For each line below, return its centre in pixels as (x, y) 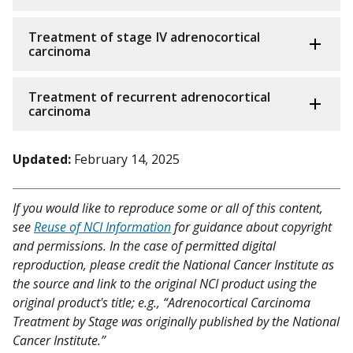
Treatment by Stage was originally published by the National (176, 321)
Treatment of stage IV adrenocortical (144, 37)
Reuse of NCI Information (102, 227)
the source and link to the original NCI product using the (165, 283)
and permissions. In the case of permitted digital (144, 245)
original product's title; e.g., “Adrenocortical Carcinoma (162, 302)
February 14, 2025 (127, 159)
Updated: (42, 159)
